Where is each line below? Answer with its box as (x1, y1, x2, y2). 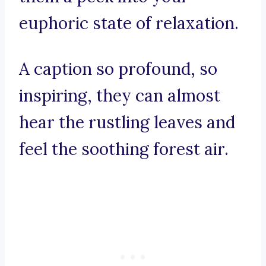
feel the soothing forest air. (19, 138, 229, 160)
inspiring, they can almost (19, 85, 220, 107)
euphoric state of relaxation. (19, 12, 239, 34)
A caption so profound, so (19, 58, 217, 80)
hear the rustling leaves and (19, 112, 235, 134)
